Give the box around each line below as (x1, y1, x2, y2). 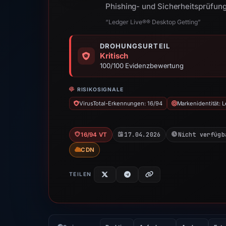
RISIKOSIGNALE (77, 86, 124, 92)
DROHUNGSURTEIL (100, 42, 170, 50)
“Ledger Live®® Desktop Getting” (105, 18, 201, 26)
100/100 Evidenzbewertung (100, 62, 184, 70)
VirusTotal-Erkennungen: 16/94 (79, 100, 162, 107)
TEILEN (69, 171, 92, 178)
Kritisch (100, 51, 129, 61)
